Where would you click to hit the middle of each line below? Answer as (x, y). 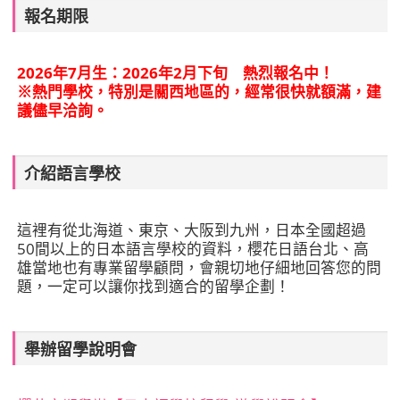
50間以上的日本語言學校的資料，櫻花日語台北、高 (193, 248)
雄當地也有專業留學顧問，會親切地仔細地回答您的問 (200, 267)
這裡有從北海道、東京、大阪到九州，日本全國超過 (192, 229)
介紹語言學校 (73, 173)
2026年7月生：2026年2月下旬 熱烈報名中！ (176, 72)
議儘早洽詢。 (63, 110)
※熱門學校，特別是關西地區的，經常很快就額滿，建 (200, 91)
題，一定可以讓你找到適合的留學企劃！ (154, 286)
